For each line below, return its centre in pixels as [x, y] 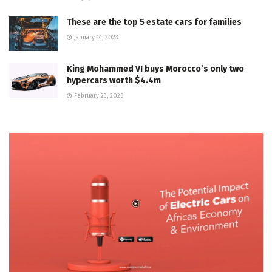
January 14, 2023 [95, 37]
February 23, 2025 [98, 96]
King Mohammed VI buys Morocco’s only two [155, 69]
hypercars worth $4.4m [114, 81]
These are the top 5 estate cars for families [154, 22]
